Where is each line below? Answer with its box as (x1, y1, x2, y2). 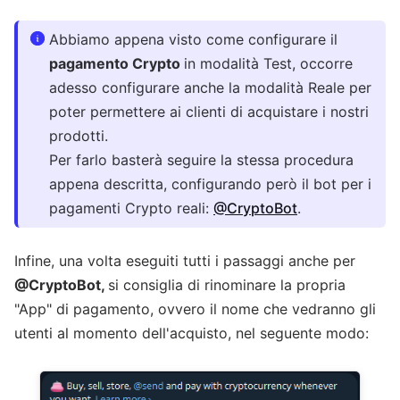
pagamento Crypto (49, 54, 184, 73)
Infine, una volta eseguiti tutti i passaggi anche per (14, 252, 355, 271)
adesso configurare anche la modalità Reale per (49, 79, 371, 97)
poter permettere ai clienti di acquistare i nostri (49, 103, 369, 121)
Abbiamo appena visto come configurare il (49, 30, 337, 49)
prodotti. (49, 127, 108, 146)
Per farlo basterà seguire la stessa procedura (49, 151, 354, 170)
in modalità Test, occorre (184, 54, 353, 73)
